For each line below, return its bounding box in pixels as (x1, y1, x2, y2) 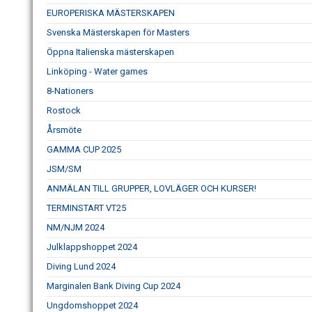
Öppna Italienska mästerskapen (47, 47, 174, 58)
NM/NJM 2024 (47, 222, 104, 233)
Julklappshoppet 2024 (47, 242, 137, 253)
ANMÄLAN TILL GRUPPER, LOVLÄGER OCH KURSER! (47, 183, 256, 194)
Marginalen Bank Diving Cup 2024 (47, 281, 180, 292)
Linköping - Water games (47, 66, 148, 77)
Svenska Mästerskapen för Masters (47, 27, 189, 38)
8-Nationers (47, 86, 93, 97)
